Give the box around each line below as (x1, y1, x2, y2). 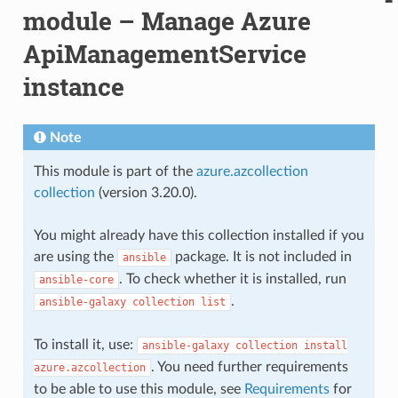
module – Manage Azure (22, 4, 311, 37)
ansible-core (38, 273, 114, 286)
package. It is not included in (171, 249, 352, 264)
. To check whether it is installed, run (118, 271, 346, 286)
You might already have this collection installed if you (33, 227, 364, 243)
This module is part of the (33, 163, 196, 179)
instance (22, 69, 124, 103)
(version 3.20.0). (94, 185, 197, 200)
